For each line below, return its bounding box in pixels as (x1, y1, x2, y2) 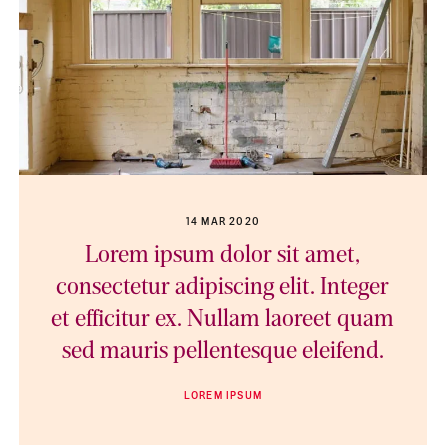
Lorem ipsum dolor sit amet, (85, 245, 361, 268)
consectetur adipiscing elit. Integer (56, 277, 390, 300)
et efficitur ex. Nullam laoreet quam (51, 309, 395, 332)
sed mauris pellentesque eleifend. (61, 341, 384, 364)
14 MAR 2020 (185, 217, 261, 228)
